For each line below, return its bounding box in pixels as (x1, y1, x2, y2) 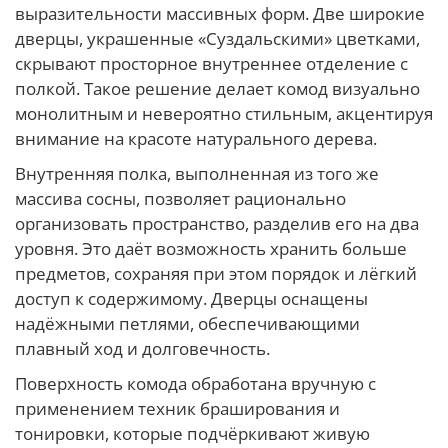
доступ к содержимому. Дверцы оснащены (15, 286, 368, 310)
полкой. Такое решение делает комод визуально (15, 76, 420, 100)
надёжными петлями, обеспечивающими (15, 311, 360, 335)
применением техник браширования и (15, 396, 340, 420)
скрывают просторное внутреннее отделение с (15, 51, 408, 75)
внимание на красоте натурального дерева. (15, 126, 377, 150)
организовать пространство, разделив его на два (15, 211, 419, 235)
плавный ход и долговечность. (15, 336, 270, 360)
